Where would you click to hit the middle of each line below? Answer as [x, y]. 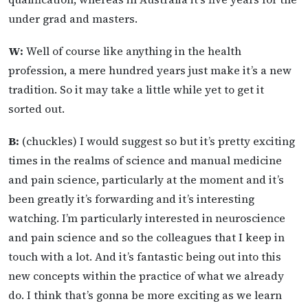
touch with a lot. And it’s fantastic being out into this [145, 257]
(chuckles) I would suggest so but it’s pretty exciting [157, 141]
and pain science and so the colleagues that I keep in [146, 238]
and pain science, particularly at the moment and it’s [146, 180]
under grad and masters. [73, 18]
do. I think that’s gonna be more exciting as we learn [145, 295]
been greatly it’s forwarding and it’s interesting [131, 199]
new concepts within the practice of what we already [146, 276]
